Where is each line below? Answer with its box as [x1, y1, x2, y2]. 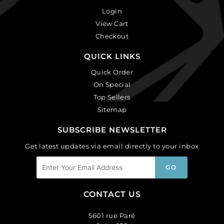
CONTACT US [83, 189, 141, 199]
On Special [93, 80, 131, 88]
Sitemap [97, 105, 127, 113]
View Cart [95, 19, 128, 27]
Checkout [95, 31, 129, 40]
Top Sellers [93, 92, 130, 101]
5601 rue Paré [88, 211, 135, 220]
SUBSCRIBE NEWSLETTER [57, 124, 167, 134]
